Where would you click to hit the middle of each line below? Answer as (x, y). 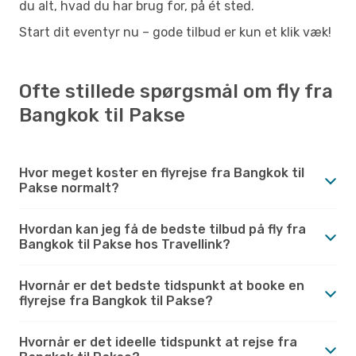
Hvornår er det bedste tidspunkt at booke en (162, 285)
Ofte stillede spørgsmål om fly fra (176, 91)
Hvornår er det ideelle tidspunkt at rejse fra (158, 342)
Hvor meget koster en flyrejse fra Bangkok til (162, 172)
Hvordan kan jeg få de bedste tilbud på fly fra (163, 229)
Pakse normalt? (69, 188)
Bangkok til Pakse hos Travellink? (125, 244)
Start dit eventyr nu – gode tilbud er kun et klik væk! (175, 32)
